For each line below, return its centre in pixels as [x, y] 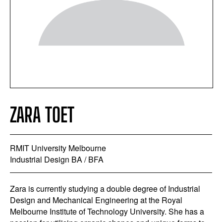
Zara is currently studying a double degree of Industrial [105, 189]
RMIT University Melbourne [58, 148]
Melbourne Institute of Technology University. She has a [107, 211]
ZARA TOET [42, 115]
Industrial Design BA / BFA [57, 159]
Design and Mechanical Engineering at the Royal [96, 200]
